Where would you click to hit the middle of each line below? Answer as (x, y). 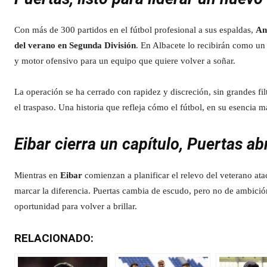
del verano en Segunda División (75, 45)
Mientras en (37, 175)
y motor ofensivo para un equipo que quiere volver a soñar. (125, 60)
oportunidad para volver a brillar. (76, 206)
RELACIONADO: (54, 238)
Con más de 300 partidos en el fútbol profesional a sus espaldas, (135, 30)
